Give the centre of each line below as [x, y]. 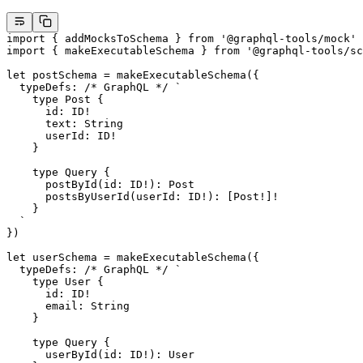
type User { [55, 282]
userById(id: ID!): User [100, 355]
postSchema [65, 75]
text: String [65, 124]
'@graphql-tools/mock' [285, 39]
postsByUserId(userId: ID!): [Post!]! [143, 197]
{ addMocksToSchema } [117, 39]
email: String [68, 306]
